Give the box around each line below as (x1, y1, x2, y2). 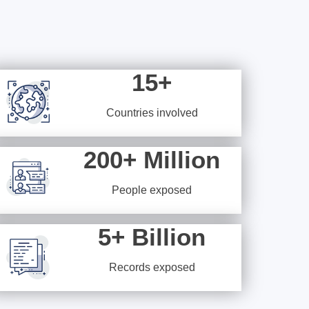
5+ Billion (98, 223, 206, 250)
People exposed (112, 184, 192, 196)
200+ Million (83, 146, 220, 173)
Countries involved (106, 107, 198, 119)
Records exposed (108, 261, 195, 273)
